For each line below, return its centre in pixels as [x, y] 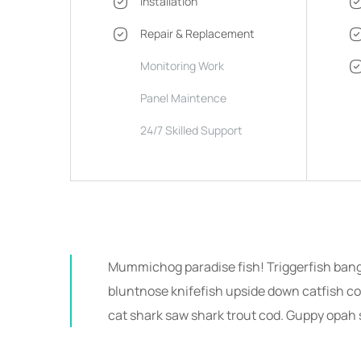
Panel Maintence [184, 98]
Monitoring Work [183, 65]
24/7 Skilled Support [192, 130]
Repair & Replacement [198, 33]
